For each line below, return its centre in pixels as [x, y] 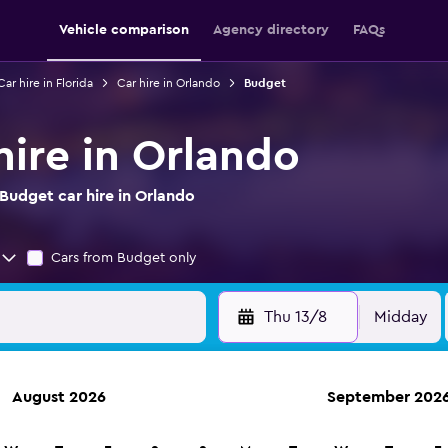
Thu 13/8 [295, 317]
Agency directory [271, 30]
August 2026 [59, 397]
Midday [401, 317]
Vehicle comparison [124, 30]
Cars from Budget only [124, 258]
